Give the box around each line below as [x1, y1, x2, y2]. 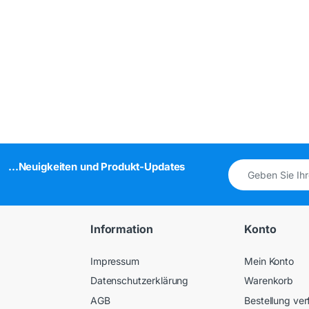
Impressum [90, 255, 139, 267]
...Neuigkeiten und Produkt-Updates [8, 159, 186, 173]
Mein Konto [244, 255, 294, 267]
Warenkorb [244, 275, 294, 287]
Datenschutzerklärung [90, 275, 189, 287]
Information [90, 222, 153, 237]
